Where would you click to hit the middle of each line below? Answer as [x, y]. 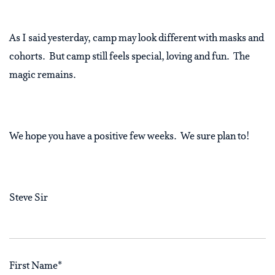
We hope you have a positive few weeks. [93, 137]
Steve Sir [29, 199]
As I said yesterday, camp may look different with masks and [137, 39]
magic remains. [43, 76]
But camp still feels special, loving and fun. [139, 57]
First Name [33, 267]
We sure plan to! [215, 137]
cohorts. [27, 57]
